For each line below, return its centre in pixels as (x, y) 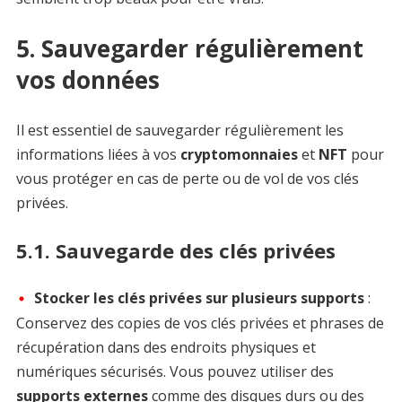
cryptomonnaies (239, 155)
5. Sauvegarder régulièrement (189, 49)
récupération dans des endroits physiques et (166, 348)
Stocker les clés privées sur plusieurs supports (199, 298)
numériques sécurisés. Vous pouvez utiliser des (175, 372)
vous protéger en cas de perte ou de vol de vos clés (187, 179)
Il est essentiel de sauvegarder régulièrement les (179, 131)
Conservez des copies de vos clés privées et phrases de (200, 323)
